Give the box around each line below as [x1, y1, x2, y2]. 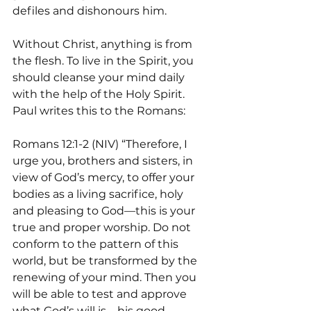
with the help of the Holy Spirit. [12, 87, 187, 101]
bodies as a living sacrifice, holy [12, 187, 186, 201]
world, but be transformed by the [12, 254, 200, 267]
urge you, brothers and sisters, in [12, 154, 196, 167]
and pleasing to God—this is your [12, 204, 198, 217]
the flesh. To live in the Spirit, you [12, 54, 196, 67]
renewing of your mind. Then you [12, 271, 199, 284]
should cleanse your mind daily [12, 71, 187, 84]
